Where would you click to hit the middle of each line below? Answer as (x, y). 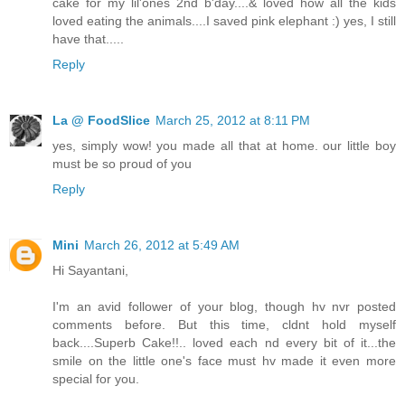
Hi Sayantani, (90, 271)
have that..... (88, 39)
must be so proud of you (122, 164)
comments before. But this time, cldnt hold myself (224, 325)
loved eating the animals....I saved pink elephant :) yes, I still (224, 21)
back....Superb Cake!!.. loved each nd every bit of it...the (224, 343)
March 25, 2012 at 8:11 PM (233, 121)
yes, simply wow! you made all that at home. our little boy (224, 146)
